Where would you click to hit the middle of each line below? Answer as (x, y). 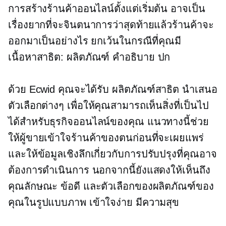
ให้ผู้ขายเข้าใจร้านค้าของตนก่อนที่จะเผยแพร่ (106, 138)
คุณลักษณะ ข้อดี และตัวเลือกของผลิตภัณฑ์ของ (111, 186)
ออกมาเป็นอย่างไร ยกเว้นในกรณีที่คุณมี (95, 41)
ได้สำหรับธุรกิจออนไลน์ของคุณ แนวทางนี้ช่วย (108, 122)
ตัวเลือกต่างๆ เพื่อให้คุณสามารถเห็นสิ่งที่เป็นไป (108, 106)
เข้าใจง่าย (111, 203)
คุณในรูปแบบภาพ (49, 203)
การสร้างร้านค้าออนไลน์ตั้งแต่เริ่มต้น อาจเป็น (107, 9)
